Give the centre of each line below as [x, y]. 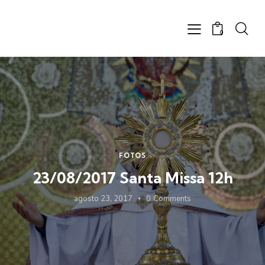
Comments [172, 198]
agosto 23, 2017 [103, 198]
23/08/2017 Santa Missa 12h [132, 177]
